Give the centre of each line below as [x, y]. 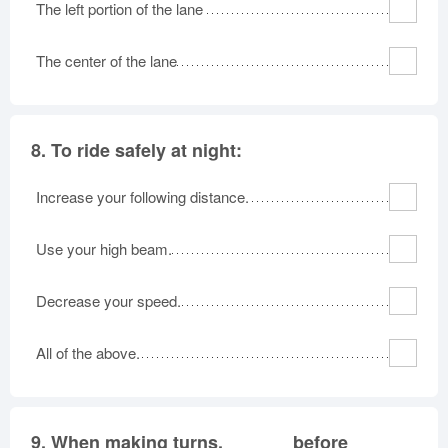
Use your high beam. [104, 248]
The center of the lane [106, 60]
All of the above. [88, 352]
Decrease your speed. [108, 300]
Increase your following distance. [142, 196]
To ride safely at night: [146, 149]
